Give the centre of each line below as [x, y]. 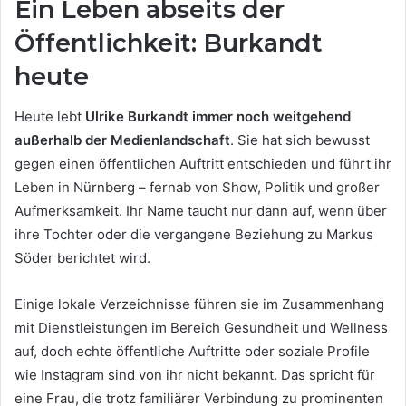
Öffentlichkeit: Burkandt [169, 43]
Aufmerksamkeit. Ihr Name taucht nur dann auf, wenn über [201, 211]
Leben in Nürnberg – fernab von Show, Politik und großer [197, 188]
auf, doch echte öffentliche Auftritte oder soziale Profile [192, 352]
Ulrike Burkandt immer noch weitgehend [218, 117]
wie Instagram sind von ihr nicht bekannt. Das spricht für [195, 375]
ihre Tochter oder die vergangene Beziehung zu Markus [194, 235]
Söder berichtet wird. [82, 258]
